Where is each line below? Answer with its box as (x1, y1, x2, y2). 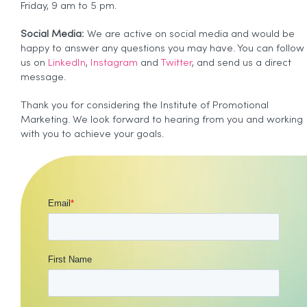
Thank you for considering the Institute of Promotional (21, 101, 269, 110)
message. (21, 73, 66, 82)
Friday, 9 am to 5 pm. (21, 1, 116, 11)
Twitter (160, 58, 192, 68)
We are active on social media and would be (84, 29, 295, 39)
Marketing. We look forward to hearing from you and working (21, 115, 303, 125)
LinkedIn (48, 58, 86, 68)
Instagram (90, 58, 140, 68)
